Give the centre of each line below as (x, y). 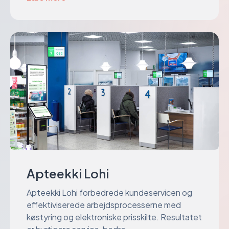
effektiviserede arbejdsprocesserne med (104, 204)
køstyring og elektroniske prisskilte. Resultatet (114, 217)
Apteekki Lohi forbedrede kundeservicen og (109, 192)
